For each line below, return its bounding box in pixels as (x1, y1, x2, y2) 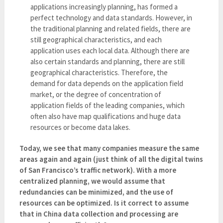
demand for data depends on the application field (30, 79, 184, 89)
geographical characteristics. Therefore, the (30, 68, 168, 78)
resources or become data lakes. (30, 122, 131, 132)
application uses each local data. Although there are (30, 46, 190, 56)
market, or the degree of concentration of (30, 90, 162, 100)
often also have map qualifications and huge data (30, 111, 181, 121)
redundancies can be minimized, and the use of (19, 187, 173, 197)
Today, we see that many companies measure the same (19, 143, 199, 153)
